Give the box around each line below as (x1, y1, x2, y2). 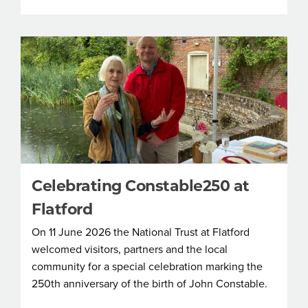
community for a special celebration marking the (32, 259, 263, 274)
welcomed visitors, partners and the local (32, 242, 228, 256)
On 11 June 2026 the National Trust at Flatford (32, 225, 250, 239)
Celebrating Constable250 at (32, 176, 250, 195)
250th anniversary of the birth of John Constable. (32, 276, 267, 291)
